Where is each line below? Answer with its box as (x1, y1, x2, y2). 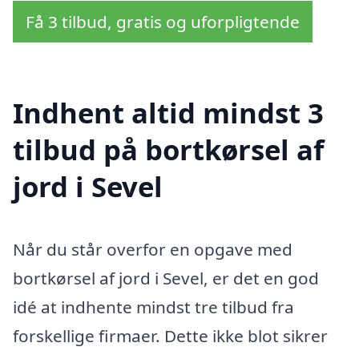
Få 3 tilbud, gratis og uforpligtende (26, 10, 300, 34)
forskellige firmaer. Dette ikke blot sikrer (13, 325, 328, 348)
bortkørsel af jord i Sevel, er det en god (13, 267, 319, 290)
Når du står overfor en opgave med (13, 238, 292, 261)
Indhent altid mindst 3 (13, 94, 324, 132)
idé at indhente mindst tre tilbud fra (13, 296, 294, 319)
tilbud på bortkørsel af (13, 131, 324, 169)
